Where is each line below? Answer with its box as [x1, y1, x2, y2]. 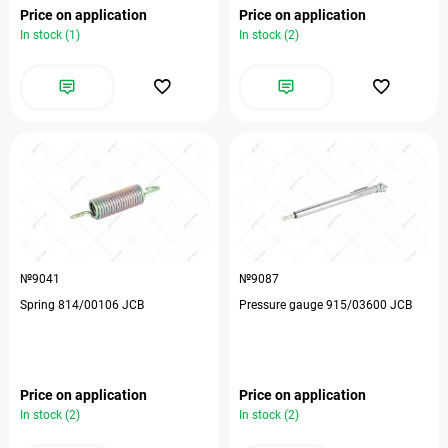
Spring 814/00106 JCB [20, 298, 144, 312]
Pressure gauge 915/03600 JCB [239, 298, 412, 312]
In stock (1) [20, 28, 80, 42]
